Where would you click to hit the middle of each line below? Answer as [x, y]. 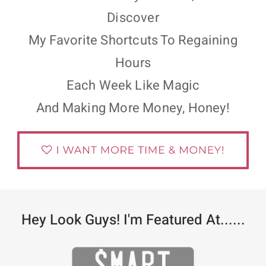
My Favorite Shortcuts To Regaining [133, 41]
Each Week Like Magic [133, 86]
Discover [133, 18]
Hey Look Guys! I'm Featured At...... [133, 220]
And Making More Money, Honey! [133, 108]
